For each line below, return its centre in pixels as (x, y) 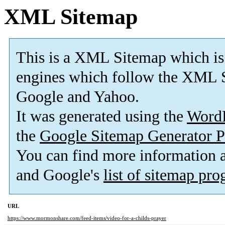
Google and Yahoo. (78, 97)
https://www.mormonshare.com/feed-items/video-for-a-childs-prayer (87, 218)
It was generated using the (101, 117)
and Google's (60, 175)
